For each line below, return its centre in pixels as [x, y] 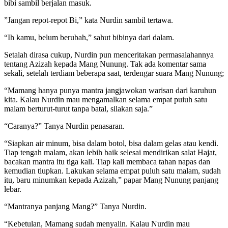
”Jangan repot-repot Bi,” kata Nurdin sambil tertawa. [89, 20]
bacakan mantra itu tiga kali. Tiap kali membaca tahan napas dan [107, 161]
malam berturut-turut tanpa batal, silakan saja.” [78, 108]
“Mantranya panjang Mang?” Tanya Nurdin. [75, 206]
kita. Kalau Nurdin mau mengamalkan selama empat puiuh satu [106, 99]
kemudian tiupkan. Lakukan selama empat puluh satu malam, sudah [112, 170]
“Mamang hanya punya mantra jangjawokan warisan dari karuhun [110, 90]
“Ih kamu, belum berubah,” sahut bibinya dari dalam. [89, 37]
